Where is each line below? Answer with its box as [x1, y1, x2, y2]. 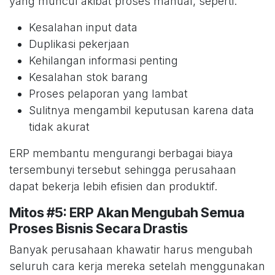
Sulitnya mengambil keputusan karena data [29, 104, 254, 117]
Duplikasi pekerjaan [29, 37, 130, 51]
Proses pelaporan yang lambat [29, 87, 188, 101]
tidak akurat [29, 120, 90, 134]
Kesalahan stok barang [29, 71, 148, 84]
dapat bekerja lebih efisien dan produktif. [9, 180, 217, 193]
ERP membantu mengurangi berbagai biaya [9, 147, 233, 160]
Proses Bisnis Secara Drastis [9, 220, 188, 237]
